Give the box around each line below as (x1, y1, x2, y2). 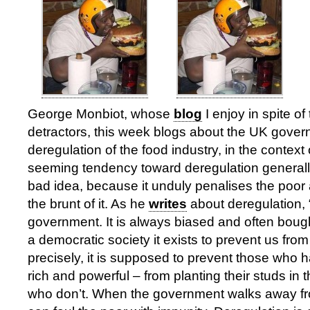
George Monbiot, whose (28, 107, 174, 121)
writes (149, 197, 187, 211)
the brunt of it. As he (28, 197, 149, 211)
